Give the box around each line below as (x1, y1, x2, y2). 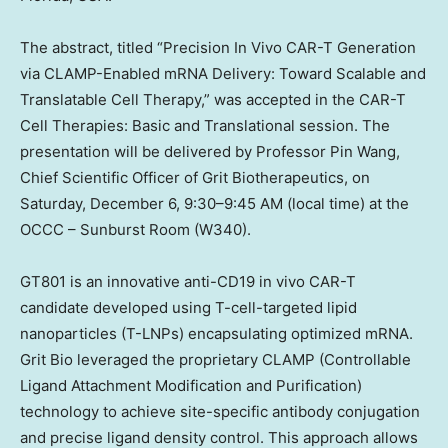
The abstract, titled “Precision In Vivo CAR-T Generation (20, 37, 416, 57)
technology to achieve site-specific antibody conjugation (20, 401, 420, 421)
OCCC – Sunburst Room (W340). (20, 219, 251, 239)
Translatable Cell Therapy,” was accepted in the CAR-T (20, 89, 406, 109)
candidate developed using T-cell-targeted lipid (20, 297, 357, 317)
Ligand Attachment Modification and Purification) (20, 375, 362, 395)
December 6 (90, 193, 176, 213)
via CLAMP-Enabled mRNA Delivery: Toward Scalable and (20, 63, 426, 83)
